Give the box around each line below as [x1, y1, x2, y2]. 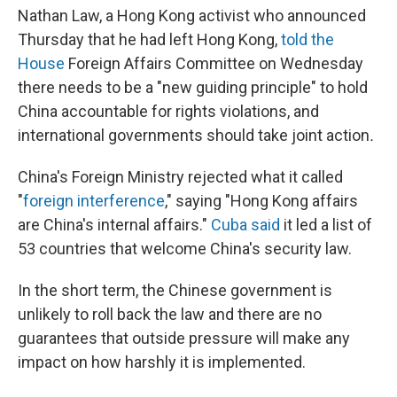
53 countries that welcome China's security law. [18, 239, 352, 258]
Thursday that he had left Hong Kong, [18, 30, 281, 49]
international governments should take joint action [18, 126, 370, 144]
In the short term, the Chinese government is [18, 281, 332, 300]
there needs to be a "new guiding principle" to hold [18, 78, 368, 97]
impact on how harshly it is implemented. [18, 353, 306, 371]
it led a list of [280, 215, 372, 234]
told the [281, 30, 334, 49]
